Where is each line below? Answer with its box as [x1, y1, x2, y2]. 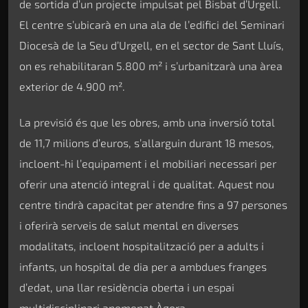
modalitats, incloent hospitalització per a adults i [19, 239, 264, 253]
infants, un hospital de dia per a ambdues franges [19, 260, 267, 274]
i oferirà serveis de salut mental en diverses [19, 219, 239, 232]
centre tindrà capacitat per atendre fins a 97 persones [19, 198, 287, 212]
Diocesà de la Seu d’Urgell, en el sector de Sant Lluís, [19, 38, 284, 52]
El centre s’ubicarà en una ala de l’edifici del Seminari [19, 17, 285, 31]
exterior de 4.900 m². [19, 79, 125, 93]
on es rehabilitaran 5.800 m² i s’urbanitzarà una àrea [19, 58, 283, 72]
